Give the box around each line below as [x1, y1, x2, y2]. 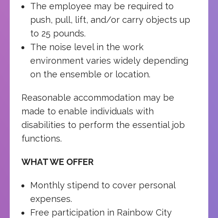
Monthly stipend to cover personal [30, 180, 175, 190]
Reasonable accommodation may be [21, 92, 174, 103]
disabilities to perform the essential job [21, 119, 185, 130]
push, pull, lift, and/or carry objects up [30, 14, 190, 25]
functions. [21, 133, 62, 144]
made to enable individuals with [21, 106, 154, 116]
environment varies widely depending [30, 55, 188, 66]
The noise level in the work [30, 41, 144, 52]
